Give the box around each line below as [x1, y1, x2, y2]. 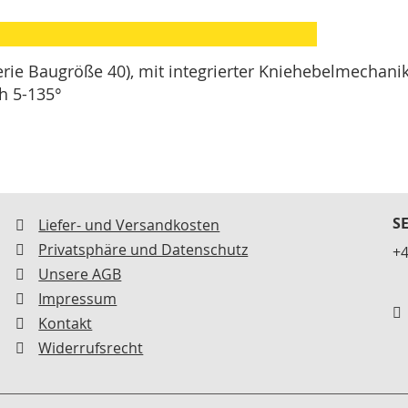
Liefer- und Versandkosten [38, 215, 220, 235]
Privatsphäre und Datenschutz [38, 240, 249, 260]
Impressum [38, 289, 117, 309]
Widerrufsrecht [38, 338, 144, 358]
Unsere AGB [38, 264, 122, 284]
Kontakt [38, 313, 93, 333]
